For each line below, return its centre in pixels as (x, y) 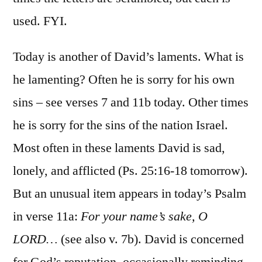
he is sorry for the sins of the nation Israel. (120, 125)
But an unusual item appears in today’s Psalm (130, 193)
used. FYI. (40, 21)
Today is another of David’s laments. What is (128, 56)
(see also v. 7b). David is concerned (151, 239)
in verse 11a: (45, 216)
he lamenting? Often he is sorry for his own (124, 79)
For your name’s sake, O (143, 216)
